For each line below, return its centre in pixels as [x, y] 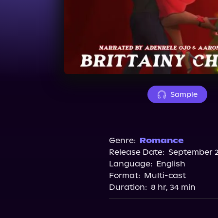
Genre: [122, 140]
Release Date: [136, 152]
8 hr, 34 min [173, 187]
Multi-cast [165, 175]
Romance [161, 140]
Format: [124, 175]
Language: [130, 164]
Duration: [128, 187]
